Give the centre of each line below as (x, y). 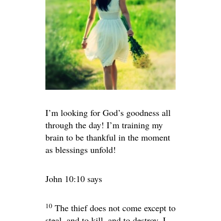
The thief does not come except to (115, 208)
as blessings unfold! (81, 150)
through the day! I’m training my (104, 125)
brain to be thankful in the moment (108, 137)
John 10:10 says (74, 179)
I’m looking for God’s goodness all (108, 113)
